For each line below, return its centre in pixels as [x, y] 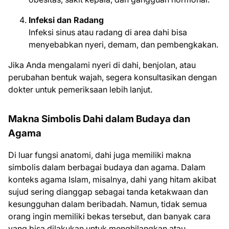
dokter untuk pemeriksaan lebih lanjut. [80, 89]
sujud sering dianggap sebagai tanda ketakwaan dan [108, 192]
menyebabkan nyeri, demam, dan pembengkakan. [123, 44]
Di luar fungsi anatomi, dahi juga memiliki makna [100, 155]
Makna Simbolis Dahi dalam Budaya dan [99, 119]
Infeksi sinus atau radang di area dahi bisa [108, 32]
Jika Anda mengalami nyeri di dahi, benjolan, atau [102, 65]
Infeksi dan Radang [66, 20]
